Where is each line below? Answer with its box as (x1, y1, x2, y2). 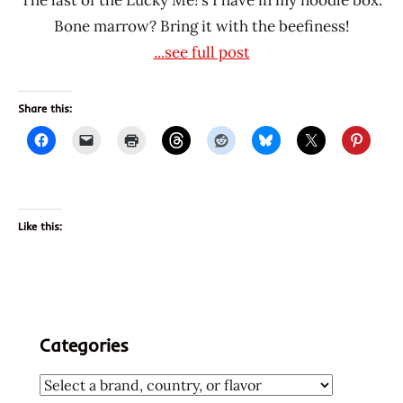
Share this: (18, 101, 72, 115)
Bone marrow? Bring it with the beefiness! (53, 15, 350, 36)
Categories (40, 333, 129, 356)
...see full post (153, 41, 250, 62)
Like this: (18, 219, 62, 233)
